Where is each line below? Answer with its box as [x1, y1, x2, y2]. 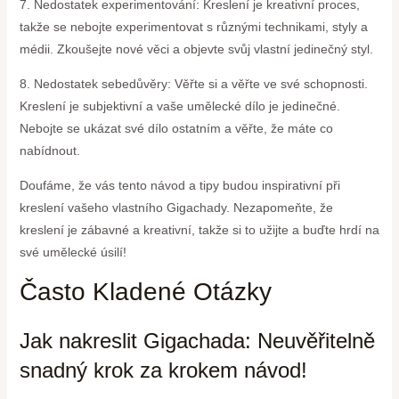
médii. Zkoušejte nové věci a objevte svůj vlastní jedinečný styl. [19, 41, 373, 56]
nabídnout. [19, 142, 80, 158]
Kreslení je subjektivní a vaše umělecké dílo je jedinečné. [19, 98, 340, 113]
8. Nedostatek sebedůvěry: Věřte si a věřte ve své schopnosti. [19, 76, 368, 91]
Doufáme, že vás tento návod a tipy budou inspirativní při [19, 177, 340, 192]
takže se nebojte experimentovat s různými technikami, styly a [19, 19, 368, 34]
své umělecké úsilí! [19, 244, 126, 259]
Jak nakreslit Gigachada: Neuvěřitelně [19, 328, 375, 353]
